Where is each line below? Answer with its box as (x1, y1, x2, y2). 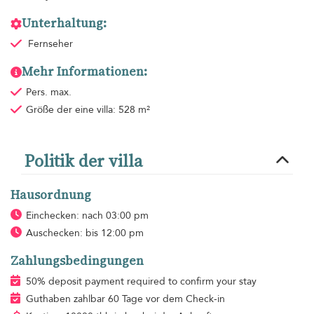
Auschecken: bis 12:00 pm (25, 226, 144, 240)
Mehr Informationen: (22, 63, 147, 81)
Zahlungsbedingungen (11, 252, 144, 270)
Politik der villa (25, 149, 142, 173)
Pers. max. (25, 86, 71, 100)
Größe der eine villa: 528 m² (25, 103, 150, 117)
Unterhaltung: (22, 15, 107, 32)
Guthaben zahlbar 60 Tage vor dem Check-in (25, 292, 225, 306)
